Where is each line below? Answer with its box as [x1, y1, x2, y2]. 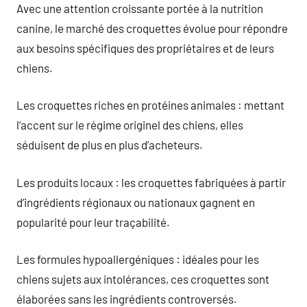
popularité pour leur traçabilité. [16, 214, 170, 229]
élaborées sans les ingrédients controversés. [16, 292, 237, 306]
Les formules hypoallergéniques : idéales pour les [16, 252, 259, 266]
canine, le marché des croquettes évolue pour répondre [16, 21, 288, 35]
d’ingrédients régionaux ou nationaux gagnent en [16, 195, 255, 209]
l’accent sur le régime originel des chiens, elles [16, 118, 243, 132]
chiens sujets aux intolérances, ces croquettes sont [16, 272, 269, 286]
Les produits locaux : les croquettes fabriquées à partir [16, 175, 286, 189]
